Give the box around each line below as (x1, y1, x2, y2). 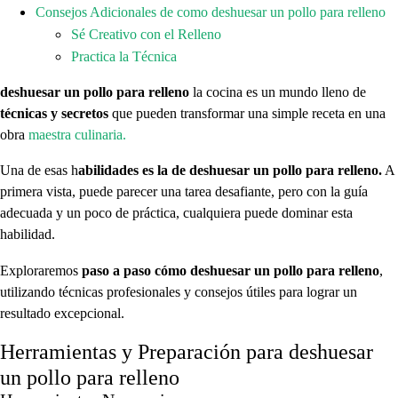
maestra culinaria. (28, 127, 126, 144)
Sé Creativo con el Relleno (71, 26, 221, 43)
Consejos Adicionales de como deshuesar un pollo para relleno (36, 4, 386, 20)
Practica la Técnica (71, 48, 177, 65)
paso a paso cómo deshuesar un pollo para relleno (78, 262, 379, 279)
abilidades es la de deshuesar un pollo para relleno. (78, 163, 382, 179)
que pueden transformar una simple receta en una (108, 106, 386, 123)
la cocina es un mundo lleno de (189, 84, 366, 101)
